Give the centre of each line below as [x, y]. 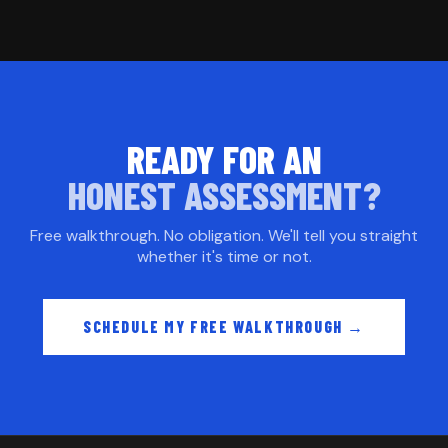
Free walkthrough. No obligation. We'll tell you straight [224, 236]
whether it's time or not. [224, 257]
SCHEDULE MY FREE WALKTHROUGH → [224, 327]
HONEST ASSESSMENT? [224, 195]
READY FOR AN [224, 159]
